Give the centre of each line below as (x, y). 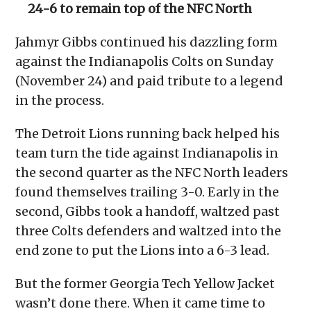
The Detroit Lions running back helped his (148, 134)
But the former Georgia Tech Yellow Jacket (145, 284)
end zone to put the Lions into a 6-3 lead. (143, 251)
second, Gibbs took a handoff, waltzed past (148, 212)
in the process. (60, 101)
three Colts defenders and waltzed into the (149, 231)
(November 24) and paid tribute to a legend (150, 81)
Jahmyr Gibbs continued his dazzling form (147, 42)
